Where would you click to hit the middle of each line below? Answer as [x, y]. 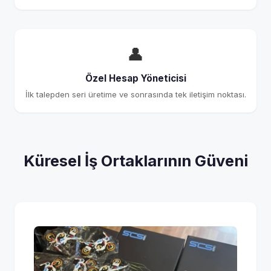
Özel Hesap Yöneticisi [135, 79]
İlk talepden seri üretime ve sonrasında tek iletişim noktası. [135, 95]
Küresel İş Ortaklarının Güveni [135, 161]
